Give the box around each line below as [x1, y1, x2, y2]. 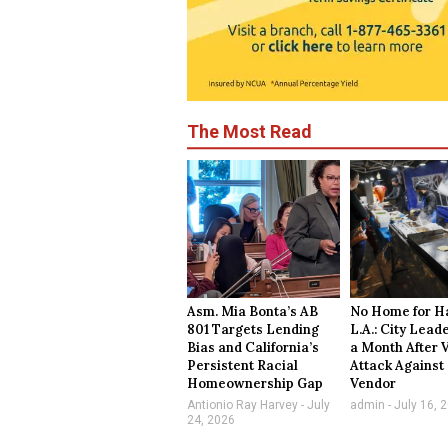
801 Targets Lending [187, 321, 319, 339]
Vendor [350, 375, 397, 393]
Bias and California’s [187, 339, 319, 357]
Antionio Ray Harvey [187, 398, 301, 413]
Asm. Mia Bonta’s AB [187, 303, 318, 321]
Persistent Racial [187, 357, 298, 375]
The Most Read [187, 121, 312, 143]
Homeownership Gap [187, 375, 323, 393]
